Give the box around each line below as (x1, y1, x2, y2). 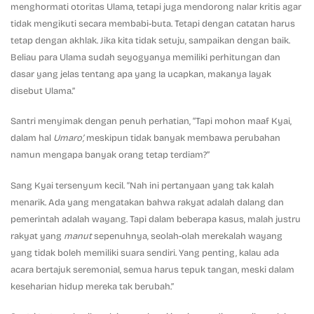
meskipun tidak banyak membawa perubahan (84, 132, 280, 144)
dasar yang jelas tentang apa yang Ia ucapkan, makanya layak (11, 69, 271, 81)
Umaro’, (53, 132, 84, 144)
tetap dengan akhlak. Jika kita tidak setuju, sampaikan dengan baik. (11, 35, 290, 47)
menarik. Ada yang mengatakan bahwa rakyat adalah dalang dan (11, 196, 284, 208)
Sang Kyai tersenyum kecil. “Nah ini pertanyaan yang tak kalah (11, 179, 274, 191)
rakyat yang (11, 230, 64, 242)
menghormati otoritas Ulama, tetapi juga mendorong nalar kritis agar (11, 1, 301, 13)
